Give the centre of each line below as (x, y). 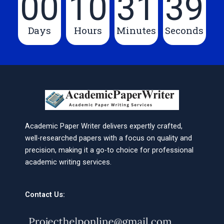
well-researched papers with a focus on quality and (108, 138)
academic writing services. (68, 162)
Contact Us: (45, 195)
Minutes (136, 30)
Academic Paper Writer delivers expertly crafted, (104, 126)
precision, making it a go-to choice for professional (109, 150)
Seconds (184, 30)
